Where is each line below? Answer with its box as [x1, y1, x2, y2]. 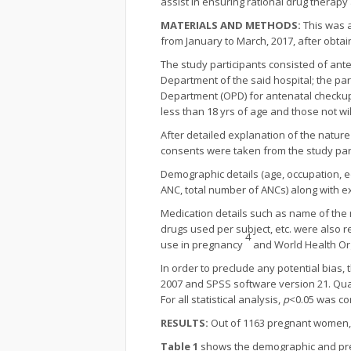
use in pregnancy [161, 237, 245, 251]
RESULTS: [161, 316, 211, 330]
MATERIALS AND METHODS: [161, 18, 303, 32]
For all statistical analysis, [161, 292, 283, 306]
